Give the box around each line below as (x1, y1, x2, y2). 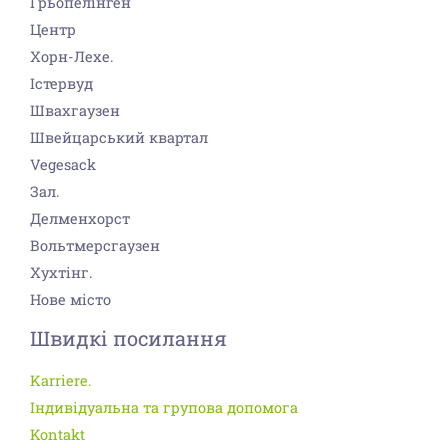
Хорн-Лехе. (30, 47, 114, 67)
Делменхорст (30, 209, 130, 229)
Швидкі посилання (30, 325, 227, 352)
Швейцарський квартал (30, 128, 208, 148)
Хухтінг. (30, 263, 93, 283)
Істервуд (30, 74, 93, 94)
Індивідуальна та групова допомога (30, 398, 298, 418)
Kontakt (30, 425, 85, 445)
